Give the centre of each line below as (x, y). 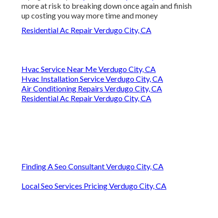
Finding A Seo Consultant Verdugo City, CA (92, 166)
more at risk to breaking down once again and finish (107, 6)
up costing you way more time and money (90, 16)
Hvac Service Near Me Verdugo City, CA (89, 69)
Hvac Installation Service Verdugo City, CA (92, 79)
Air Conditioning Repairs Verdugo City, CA (92, 89)
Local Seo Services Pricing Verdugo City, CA (94, 186)
